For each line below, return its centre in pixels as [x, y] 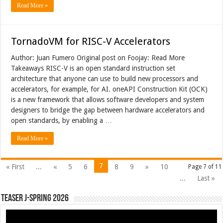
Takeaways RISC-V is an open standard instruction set [93, 68]
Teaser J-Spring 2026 [35, 198]
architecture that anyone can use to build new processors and [105, 78]
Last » [206, 178]
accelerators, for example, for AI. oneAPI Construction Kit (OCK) [110, 89]
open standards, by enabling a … [62, 120]
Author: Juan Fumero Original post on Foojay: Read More [98, 57]
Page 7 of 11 [205, 167]
